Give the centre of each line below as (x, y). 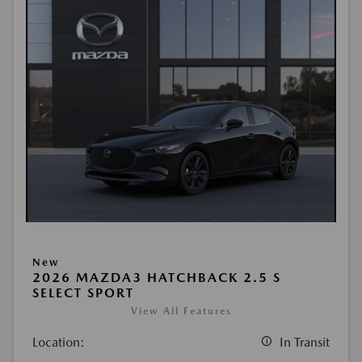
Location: (59, 343)
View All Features (181, 311)
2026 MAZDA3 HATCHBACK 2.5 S (157, 278)
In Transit (305, 343)
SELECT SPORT (83, 293)
